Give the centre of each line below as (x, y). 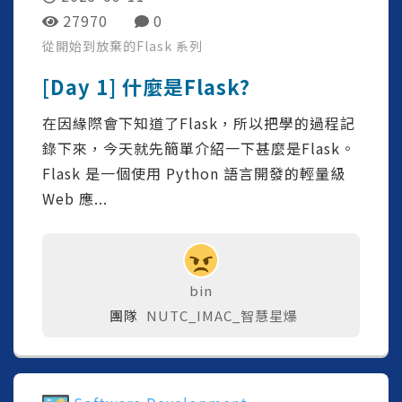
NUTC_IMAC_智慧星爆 (222, 316)
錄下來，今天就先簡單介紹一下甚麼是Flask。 (199, 149)
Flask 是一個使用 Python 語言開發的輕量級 (194, 174)
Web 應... (75, 199)
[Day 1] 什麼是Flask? (146, 87)
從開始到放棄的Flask (109, 46)
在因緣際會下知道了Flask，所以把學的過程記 (199, 123)
